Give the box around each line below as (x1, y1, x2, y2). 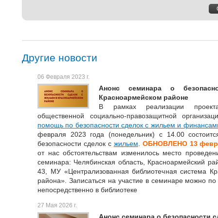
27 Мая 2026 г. (37, 202, 77, 209)
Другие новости (22, 52, 97, 63)
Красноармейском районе (99, 93, 188, 102)
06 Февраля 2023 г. (37, 73, 90, 81)
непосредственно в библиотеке (37, 186, 137, 194)
